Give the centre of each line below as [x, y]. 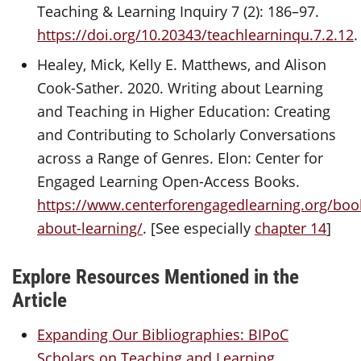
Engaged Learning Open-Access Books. [169, 181]
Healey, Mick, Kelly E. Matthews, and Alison [182, 64]
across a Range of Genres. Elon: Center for [180, 158]
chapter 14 [291, 228]
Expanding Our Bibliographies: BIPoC [163, 334]
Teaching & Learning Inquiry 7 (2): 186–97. [178, 11]
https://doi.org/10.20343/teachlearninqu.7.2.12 [196, 35]
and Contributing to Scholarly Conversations [187, 134]
